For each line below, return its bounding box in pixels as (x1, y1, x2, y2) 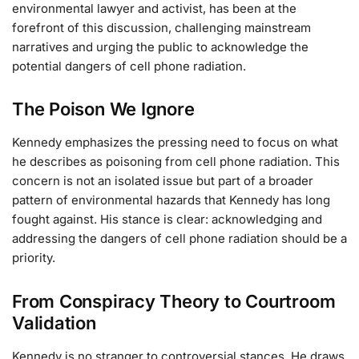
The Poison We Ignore (12, 99, 195, 120)
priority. (12, 250, 55, 266)
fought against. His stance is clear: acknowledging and (12, 212, 322, 228)
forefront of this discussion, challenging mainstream (12, 20, 311, 36)
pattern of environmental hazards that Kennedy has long (12, 192, 330, 208)
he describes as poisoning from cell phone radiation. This (12, 154, 340, 170)
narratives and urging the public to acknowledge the (12, 39, 309, 55)
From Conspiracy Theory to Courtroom (12, 290, 336, 312)
